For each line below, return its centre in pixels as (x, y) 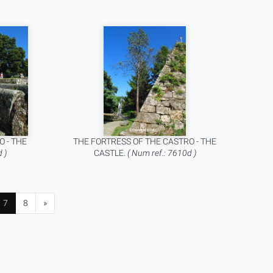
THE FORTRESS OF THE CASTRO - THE (145, 141)
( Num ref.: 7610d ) (161, 153)
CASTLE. (110, 153)
